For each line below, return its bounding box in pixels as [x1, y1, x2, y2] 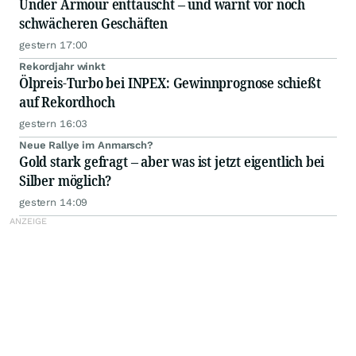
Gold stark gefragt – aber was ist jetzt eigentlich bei [19, 152, 325, 172]
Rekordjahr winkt [19, 60, 106, 73]
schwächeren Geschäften [19, 14, 168, 33]
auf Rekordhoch [19, 92, 115, 112]
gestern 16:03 [19, 118, 88, 130]
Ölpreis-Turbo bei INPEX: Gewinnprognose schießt [19, 73, 321, 93]
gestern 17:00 [19, 39, 88, 52]
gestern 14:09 [19, 196, 88, 209]
